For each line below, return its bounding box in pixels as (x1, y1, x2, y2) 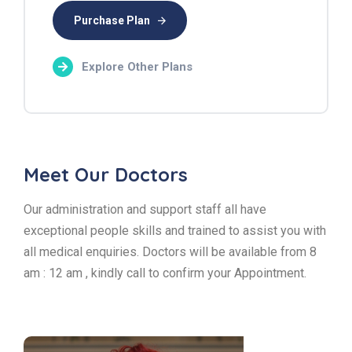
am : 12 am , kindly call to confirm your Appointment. (24, 265, 306, 280)
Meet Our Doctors (24, 162, 188, 186)
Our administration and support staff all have (24, 201, 266, 217)
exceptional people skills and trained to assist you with (24, 222, 326, 238)
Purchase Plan (74, 13, 150, 27)
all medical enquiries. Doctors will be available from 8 (24, 244, 317, 259)
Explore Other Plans (79, 59, 192, 74)
